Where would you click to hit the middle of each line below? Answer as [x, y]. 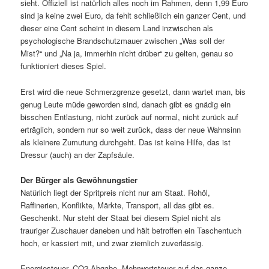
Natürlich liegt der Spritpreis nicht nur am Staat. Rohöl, [116, 192]
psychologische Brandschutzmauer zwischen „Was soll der [123, 41]
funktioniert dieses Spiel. [64, 66]
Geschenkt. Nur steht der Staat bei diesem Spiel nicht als [121, 217]
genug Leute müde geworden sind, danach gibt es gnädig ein [126, 104]
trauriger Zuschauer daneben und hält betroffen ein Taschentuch [131, 230]
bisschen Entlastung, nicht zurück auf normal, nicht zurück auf [130, 116]
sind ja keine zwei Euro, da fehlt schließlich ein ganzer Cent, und [133, 16]
